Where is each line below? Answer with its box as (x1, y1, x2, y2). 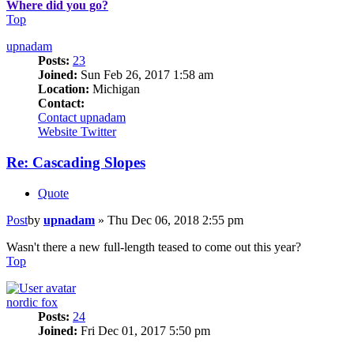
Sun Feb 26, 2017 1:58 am (77, 68, 213, 82)
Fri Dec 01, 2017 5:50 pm (77, 323, 210, 337)
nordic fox (6, 295, 58, 309)
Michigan (89, 82, 140, 96)
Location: (38, 82, 89, 96)
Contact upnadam (38, 111, 126, 125)
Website (38, 125, 77, 139)
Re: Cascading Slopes (6, 154, 145, 171)
